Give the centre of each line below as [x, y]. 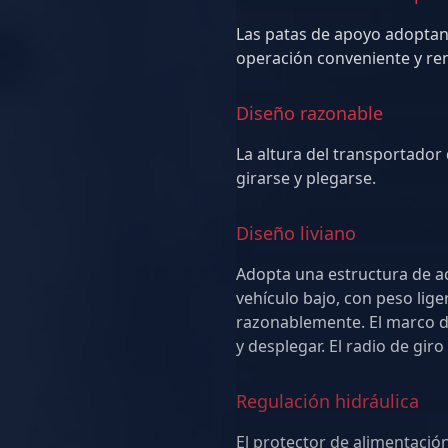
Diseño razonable [309, 113]
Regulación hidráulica [327, 401]
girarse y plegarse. [306, 178]
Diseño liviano [296, 233]
